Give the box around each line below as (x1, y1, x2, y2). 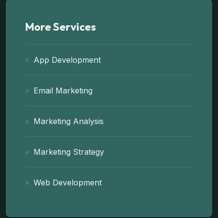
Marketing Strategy (34, 147, 104, 157)
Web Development (34, 178, 102, 187)
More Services (25, 20, 96, 34)
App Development (34, 55, 101, 65)
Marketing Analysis (34, 116, 104, 126)
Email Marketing (34, 86, 92, 95)
